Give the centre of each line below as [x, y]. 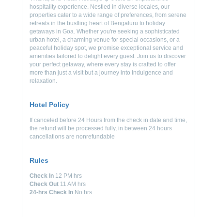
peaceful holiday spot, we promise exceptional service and [106, 48]
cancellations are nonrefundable [72, 137]
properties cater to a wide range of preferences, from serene [108, 15]
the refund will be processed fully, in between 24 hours [101, 129]
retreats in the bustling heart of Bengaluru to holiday [97, 23]
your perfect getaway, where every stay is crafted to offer [103, 64]
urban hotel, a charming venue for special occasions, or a [105, 40]
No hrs [83, 193]
